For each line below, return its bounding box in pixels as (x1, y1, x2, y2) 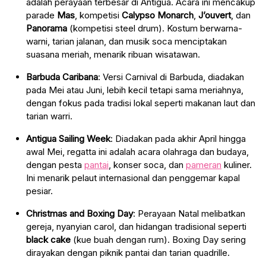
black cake (26, 233, 71, 245)
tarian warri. (26, 110, 72, 122)
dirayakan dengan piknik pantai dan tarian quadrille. (26, 246, 230, 258)
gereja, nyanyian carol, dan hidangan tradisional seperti (26, 220, 246, 232)
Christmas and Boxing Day (26, 207, 133, 219)
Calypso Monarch (122, 9, 194, 21)
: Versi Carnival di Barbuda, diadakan (98, 71, 244, 83)
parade (26, 9, 57, 21)
